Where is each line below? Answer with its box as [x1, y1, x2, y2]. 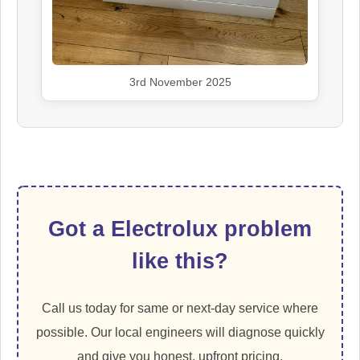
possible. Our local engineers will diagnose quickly [35, 325, 325, 340]
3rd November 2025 [129, 76, 231, 89]
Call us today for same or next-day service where [42, 301, 318, 316]
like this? [132, 248, 228, 274]
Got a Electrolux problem [48, 216, 312, 242]
